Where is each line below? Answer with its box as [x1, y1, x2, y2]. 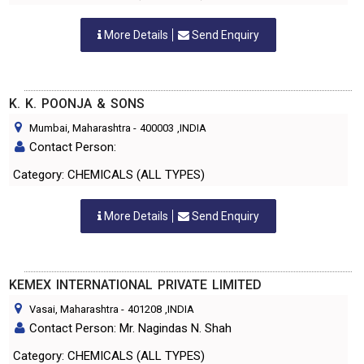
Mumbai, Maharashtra [29, 122, 131, 134]
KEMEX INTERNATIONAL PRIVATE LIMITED [9, 277, 262, 292]
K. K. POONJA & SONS [9, 96, 145, 111]
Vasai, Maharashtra [29, 303, 119, 315]
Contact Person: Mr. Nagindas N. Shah [29, 321, 232, 336]
